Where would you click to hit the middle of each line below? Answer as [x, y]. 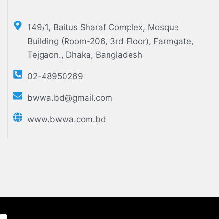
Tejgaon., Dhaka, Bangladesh [85, 55]
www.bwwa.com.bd [67, 120]
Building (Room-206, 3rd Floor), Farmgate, [110, 41]
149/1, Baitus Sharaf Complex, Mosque [103, 28]
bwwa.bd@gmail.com [70, 98]
